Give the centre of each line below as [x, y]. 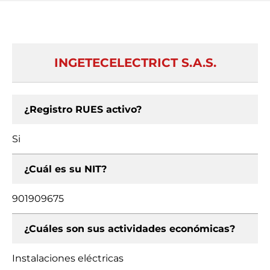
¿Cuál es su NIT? [65, 169]
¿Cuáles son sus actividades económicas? [130, 229]
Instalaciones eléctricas [68, 258]
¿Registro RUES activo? [83, 109]
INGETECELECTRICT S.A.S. [135, 63]
